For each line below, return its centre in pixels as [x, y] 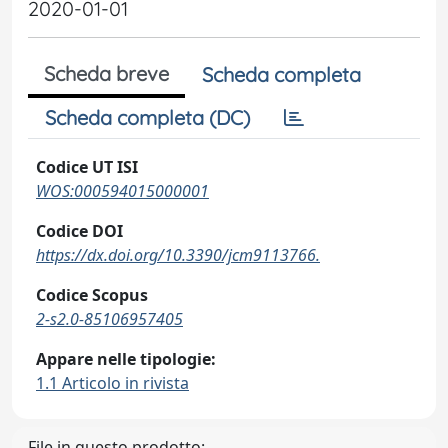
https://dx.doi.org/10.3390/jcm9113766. [178, 255]
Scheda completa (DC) [147, 117]
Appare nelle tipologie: [126, 359]
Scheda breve [106, 73]
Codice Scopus [92, 295]
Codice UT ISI [87, 167]
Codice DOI [79, 231]
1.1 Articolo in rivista [112, 383]
